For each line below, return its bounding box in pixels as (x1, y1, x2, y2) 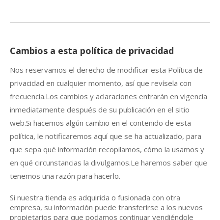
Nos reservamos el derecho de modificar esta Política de (10, 64, 203, 75)
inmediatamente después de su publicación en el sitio (10, 104, 190, 114)
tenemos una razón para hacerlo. (10, 170, 120, 181)
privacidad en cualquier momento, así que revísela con (10, 78, 192, 88)
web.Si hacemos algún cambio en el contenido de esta (10, 117, 191, 128)
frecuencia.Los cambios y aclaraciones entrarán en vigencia (10, 91, 207, 101)
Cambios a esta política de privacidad (10, 44, 174, 56)
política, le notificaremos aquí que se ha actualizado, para (10, 131, 201, 141)
